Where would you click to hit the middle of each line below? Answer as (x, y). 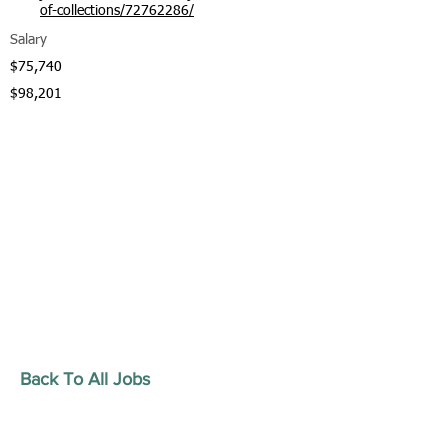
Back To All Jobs (85, 379)
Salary (28, 40)
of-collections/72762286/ (117, 11)
